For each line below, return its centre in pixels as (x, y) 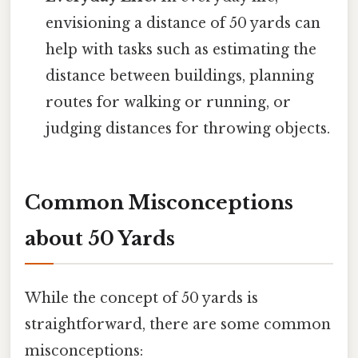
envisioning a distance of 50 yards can (183, 24)
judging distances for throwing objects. (188, 129)
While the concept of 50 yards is (141, 298)
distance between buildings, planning (180, 76)
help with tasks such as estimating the (181, 50)
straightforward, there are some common (178, 325)
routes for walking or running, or (169, 103)
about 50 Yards (100, 238)
